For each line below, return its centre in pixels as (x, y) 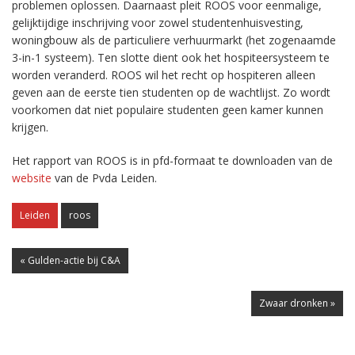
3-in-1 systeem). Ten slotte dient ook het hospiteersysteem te (171, 57)
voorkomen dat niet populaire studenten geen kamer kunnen (168, 110)
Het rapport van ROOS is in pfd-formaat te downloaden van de (172, 160)
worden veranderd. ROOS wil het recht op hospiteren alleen (164, 75)
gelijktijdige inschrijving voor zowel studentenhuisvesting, (158, 23)
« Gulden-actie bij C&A (70, 260)
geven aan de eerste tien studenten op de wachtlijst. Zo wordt (171, 92)
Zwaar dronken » (297, 303)
